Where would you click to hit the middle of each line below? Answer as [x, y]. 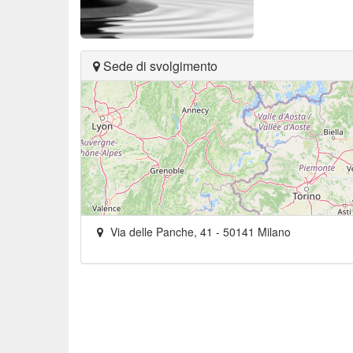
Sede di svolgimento [159, 66]
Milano [274, 232]
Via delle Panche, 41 [162, 232]
